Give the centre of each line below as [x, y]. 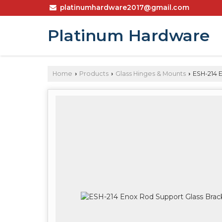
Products [94, 73]
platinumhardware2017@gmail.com [125, 7]
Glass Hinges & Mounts [151, 73]
